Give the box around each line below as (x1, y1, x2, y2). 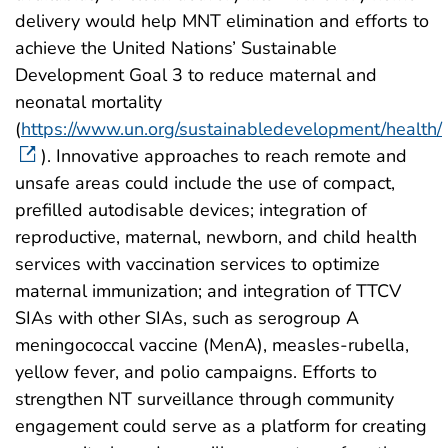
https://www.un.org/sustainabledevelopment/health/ (21, 117, 442, 142)
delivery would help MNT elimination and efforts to (15, 9, 429, 34)
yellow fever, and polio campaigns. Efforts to (15, 360, 377, 385)
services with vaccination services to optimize (15, 252, 380, 277)
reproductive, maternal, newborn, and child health (15, 225, 417, 250)
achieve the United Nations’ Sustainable (15, 36, 337, 61)
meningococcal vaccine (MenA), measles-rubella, (15, 333, 409, 358)
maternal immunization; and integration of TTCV (15, 279, 401, 304)
